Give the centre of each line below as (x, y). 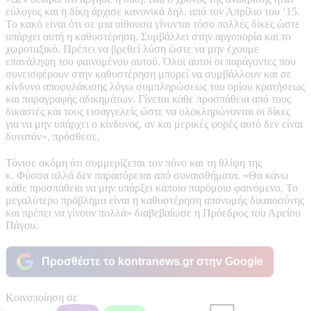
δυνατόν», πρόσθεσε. (53, 136)
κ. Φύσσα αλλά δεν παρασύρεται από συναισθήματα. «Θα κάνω (147, 175)
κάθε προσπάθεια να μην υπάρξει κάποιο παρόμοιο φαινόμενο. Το (152, 187)
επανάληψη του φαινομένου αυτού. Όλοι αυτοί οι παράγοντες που (151, 61)
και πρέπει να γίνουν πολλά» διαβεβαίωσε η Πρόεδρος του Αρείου (153, 212)
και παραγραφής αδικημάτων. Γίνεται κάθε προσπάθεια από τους (148, 99)
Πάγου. (22, 225)
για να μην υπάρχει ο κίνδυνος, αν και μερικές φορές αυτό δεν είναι (154, 124)
